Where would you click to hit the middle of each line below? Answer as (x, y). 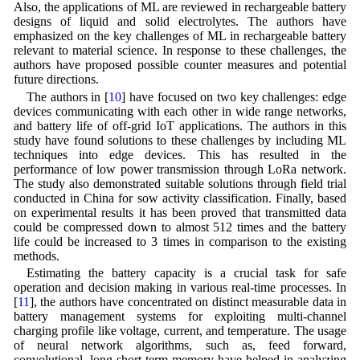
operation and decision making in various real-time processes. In (180, 287)
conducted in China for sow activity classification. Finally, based (180, 198)
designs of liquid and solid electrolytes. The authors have (180, 22)
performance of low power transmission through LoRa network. (180, 169)
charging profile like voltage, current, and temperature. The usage (180, 330)
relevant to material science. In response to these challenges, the (180, 51)
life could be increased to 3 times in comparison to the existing (180, 241)
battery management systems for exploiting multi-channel (180, 316)
